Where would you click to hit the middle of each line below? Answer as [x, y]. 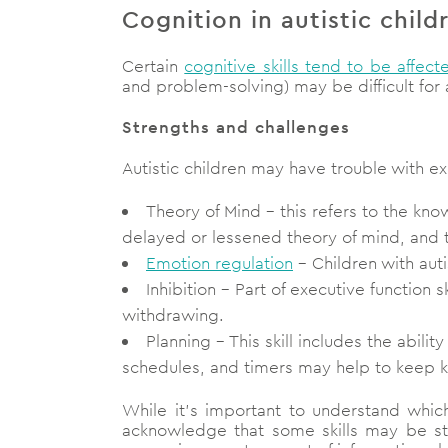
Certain [153, 66]
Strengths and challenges [236, 127]
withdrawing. [173, 315]
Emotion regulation [219, 263]
